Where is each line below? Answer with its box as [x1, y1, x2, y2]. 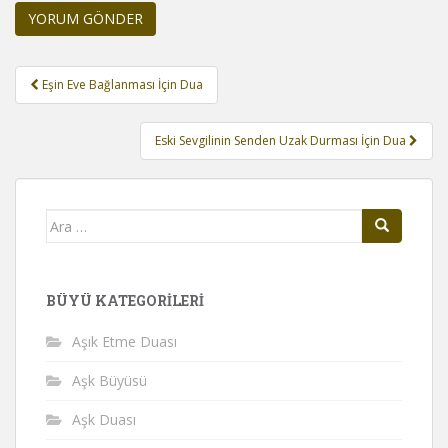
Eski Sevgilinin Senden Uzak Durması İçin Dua [155, 132, 409, 150]
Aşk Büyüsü [72, 371, 147, 391]
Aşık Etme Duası [72, 332, 177, 352]
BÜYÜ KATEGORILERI [46, 291, 204, 311]
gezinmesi [14, 88, 138, 121]
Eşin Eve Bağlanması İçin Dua [42, 76, 203, 94]
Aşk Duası [72, 410, 136, 430]
